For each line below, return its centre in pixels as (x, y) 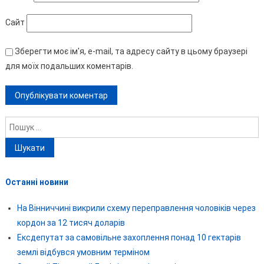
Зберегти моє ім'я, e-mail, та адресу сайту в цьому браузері (131, 52)
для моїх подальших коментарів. (69, 66)
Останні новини (37, 182)
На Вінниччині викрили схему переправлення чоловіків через (136, 208)
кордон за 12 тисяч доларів (71, 222)
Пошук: (18, 123)
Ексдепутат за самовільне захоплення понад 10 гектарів (129, 237)
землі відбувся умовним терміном (83, 252)
